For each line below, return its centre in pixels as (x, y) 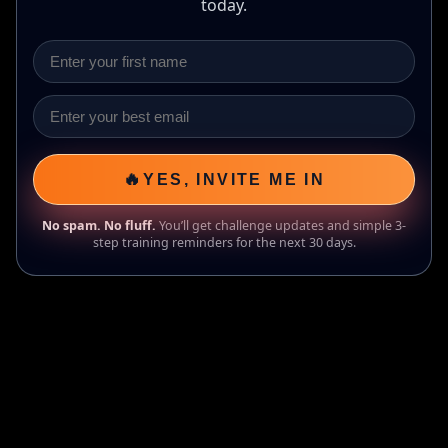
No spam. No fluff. (99, 225)
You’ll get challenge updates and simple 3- (281, 225)
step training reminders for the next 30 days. (224, 242)
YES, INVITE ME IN (234, 179)
